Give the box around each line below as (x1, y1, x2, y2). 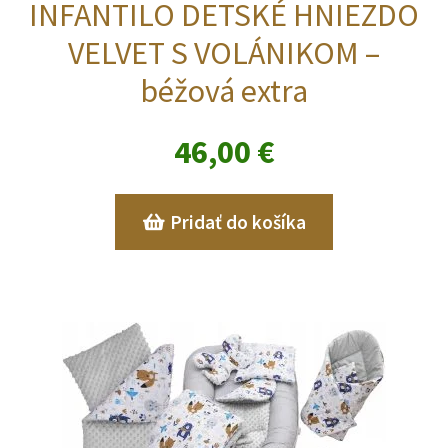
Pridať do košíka (169, 209, 306, 234)
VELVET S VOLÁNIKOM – (68, 32, 380, 73)
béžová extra (140, 70, 308, 111)
